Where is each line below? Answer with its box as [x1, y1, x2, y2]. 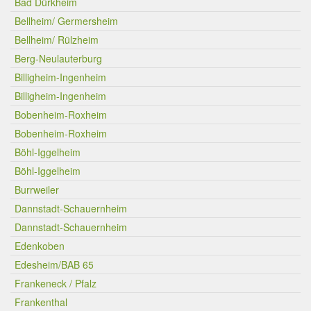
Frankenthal [15, 295, 67, 309]
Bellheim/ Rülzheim [15, 33, 99, 47]
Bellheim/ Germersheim [15, 14, 118, 28]
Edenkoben [15, 239, 65, 253]
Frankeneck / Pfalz [15, 276, 96, 290]
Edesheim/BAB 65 [15, 258, 94, 271]
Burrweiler [15, 183, 59, 196]
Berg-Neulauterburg [15, 51, 102, 65]
